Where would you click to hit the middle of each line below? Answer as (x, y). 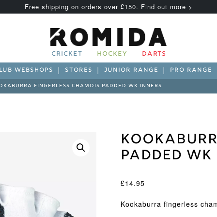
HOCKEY (112, 54)
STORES (79, 70)
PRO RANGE (191, 70)
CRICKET (67, 54)
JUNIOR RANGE (131, 70)
